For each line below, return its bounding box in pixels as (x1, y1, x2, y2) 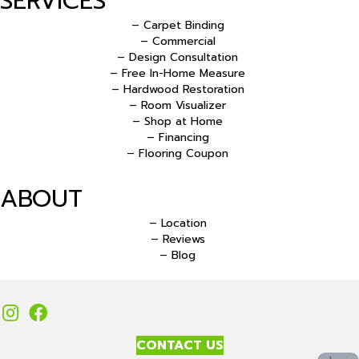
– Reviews (150, 230, 205, 248)
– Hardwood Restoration (111, 80, 244, 98)
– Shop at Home (132, 112, 223, 130)
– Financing (146, 128, 209, 146)
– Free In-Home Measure (110, 64, 245, 82)
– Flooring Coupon (127, 144, 228, 162)
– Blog (159, 246, 196, 264)
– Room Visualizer (129, 96, 226, 114)
